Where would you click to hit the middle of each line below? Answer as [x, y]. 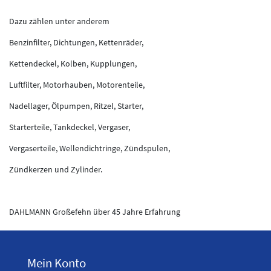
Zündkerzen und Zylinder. [56, 169]
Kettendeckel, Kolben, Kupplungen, [73, 63]
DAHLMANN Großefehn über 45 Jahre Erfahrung [95, 211]
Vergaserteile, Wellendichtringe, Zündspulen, [90, 148]
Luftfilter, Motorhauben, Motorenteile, [77, 84]
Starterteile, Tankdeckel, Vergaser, [70, 127]
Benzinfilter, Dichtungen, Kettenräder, [76, 42]
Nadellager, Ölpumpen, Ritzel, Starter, [76, 106]
